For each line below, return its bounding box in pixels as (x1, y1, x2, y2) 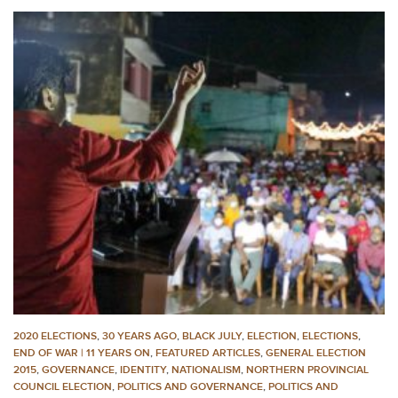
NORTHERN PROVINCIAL (246, 362, 369, 377)
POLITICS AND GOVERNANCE (117, 379, 263, 394)
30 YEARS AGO (102, 329, 177, 343)
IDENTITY (120, 362, 166, 377)
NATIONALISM (171, 362, 241, 377)
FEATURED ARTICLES (155, 346, 260, 360)
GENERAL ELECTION (266, 346, 366, 360)
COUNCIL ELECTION (13, 379, 112, 394)
